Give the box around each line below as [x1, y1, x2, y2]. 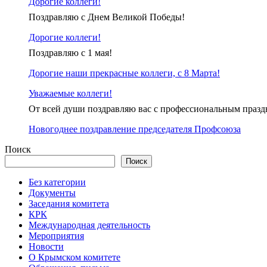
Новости [29, 241, 64, 252]
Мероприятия [29, 231, 84, 241]
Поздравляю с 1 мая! [29, 48, 112, 58]
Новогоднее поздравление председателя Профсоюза [29, 124, 241, 135]
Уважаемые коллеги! [29, 88, 112, 99]
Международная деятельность [29, 220, 150, 231]
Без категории [29, 177, 86, 188]
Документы [29, 188, 76, 198]
